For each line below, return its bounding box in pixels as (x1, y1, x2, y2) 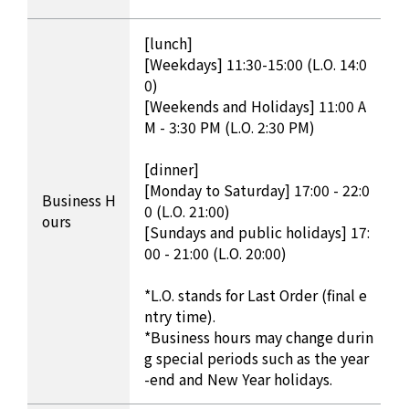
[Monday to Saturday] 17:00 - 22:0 (144, 179, 371, 201)
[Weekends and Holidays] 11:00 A (144, 95, 367, 117)
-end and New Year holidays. (144, 368, 333, 390)
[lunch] (144, 32, 194, 54)
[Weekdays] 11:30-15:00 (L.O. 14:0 (144, 53, 368, 75)
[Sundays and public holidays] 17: (144, 221, 371, 243)
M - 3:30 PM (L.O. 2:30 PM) (144, 116, 316, 138)
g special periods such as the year (144, 347, 370, 369)
